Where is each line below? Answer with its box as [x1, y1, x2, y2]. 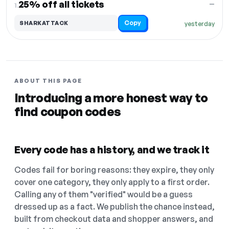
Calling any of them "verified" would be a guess [14, 189, 193, 199]
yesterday [185, 20, 215, 28]
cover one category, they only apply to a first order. [14, 177, 210, 187]
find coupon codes [14, 104, 121, 119]
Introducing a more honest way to [14, 90, 208, 105]
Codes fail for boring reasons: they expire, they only [14, 165, 214, 175]
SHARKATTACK [19, 19, 68, 27]
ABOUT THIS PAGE [14, 77, 82, 84]
